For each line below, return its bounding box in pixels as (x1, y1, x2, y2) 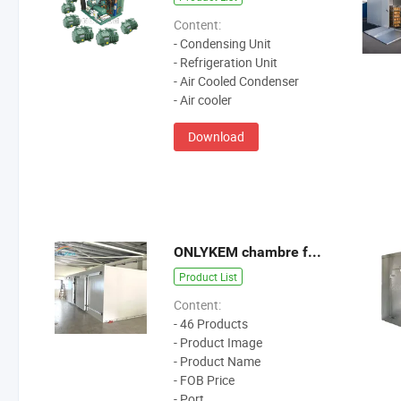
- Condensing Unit (174, 35, 272, 53)
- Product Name (174, 353, 261, 371)
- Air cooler (174, 91, 233, 109)
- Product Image (174, 334, 263, 352)
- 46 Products (174, 315, 249, 333)
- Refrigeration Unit (174, 54, 278, 72)
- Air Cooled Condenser (174, 73, 300, 90)
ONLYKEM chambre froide (308, 243, 322, 261)
